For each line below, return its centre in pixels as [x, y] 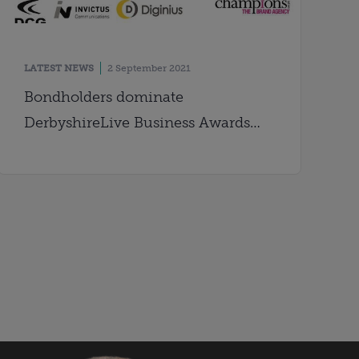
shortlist [52, 149]
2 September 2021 [149, 69]
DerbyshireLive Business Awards [137, 123]
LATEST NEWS [59, 69]
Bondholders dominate [104, 97]
